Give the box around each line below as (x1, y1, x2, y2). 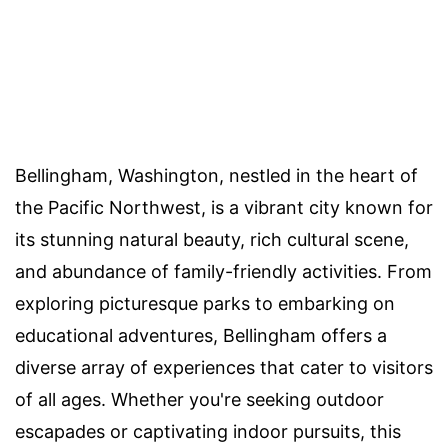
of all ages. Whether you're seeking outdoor (15, 388, 384, 410)
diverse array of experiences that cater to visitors (15, 356, 433, 378)
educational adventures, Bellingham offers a (15, 324, 387, 346)
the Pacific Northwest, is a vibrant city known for (15, 196, 433, 218)
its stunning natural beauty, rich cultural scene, (15, 228, 409, 250)
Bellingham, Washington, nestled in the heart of (15, 164, 418, 186)
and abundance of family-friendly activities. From (15, 260, 432, 282)
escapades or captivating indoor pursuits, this (15, 420, 401, 442)
